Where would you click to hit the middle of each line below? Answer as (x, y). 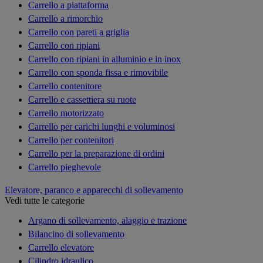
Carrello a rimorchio (65, 18)
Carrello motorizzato (66, 113)
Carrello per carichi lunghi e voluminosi (102, 126)
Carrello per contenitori (71, 140)
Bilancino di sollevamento (76, 234)
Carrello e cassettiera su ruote (82, 99)
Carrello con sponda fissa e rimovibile (98, 72)
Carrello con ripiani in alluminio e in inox (104, 59)
